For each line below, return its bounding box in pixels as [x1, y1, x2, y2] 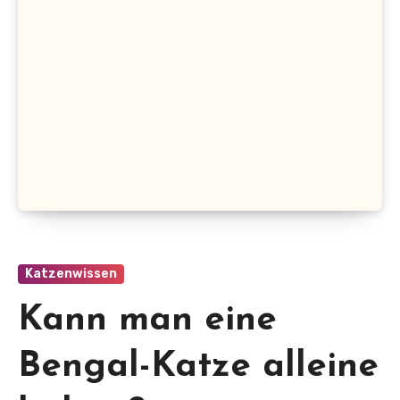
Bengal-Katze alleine [18, 349, 379, 386]
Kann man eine [18, 303, 277, 339]
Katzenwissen [25, 266, 117, 282]
